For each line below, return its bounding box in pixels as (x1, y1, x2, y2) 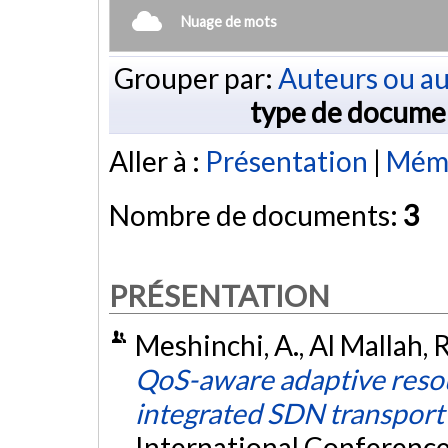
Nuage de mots (181, 12, 277, 30)
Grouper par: (113, 60, 278, 95)
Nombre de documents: (109, 198, 403, 233)
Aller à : (109, 144, 205, 179)
